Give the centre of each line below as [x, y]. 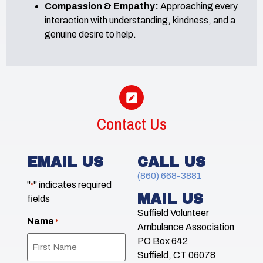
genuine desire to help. [90, 35]
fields [38, 198]
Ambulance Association [186, 227]
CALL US [171, 162]
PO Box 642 [163, 241]
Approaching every [198, 6]
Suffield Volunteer [173, 213]
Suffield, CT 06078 [176, 255]
